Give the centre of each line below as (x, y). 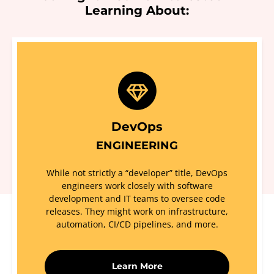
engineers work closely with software (137, 185)
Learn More (137, 266)
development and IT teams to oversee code (137, 198)
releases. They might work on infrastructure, (137, 211)
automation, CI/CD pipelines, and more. (137, 224)
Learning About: (137, 10)
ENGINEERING (137, 145)
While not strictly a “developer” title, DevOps (137, 172)
